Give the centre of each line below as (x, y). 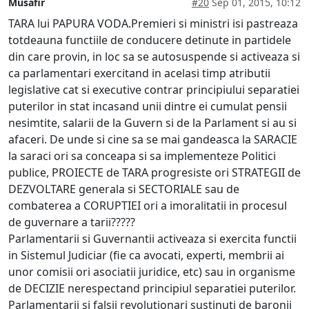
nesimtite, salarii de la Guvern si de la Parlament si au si (152, 122)
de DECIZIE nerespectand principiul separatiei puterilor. (152, 288)
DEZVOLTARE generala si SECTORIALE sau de (124, 189)
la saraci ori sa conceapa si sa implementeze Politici (142, 156)
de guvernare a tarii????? (72, 222)
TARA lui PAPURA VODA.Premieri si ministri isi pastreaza (153, 23)
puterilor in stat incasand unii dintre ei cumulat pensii (148, 106)
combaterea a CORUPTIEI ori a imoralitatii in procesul (148, 205)
